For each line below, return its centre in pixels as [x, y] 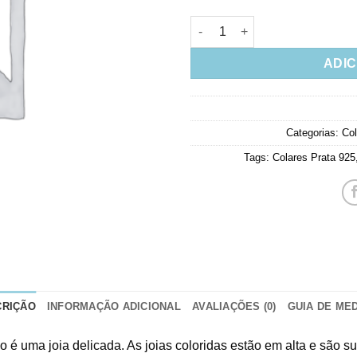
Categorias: [314, 132]
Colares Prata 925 [314, 157]
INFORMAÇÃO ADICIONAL [114, 306]
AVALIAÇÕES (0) [234, 306]
